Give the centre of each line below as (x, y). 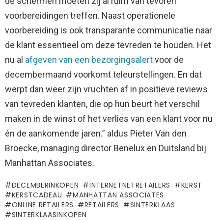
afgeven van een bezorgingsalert (89, 59)
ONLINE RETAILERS (42, 205)
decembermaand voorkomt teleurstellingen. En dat (103, 74)
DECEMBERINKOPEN (45, 185)
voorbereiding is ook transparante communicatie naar (109, 30)
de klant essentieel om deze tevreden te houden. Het (108, 45)
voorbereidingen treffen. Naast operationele (90, 15)
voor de (168, 59)
